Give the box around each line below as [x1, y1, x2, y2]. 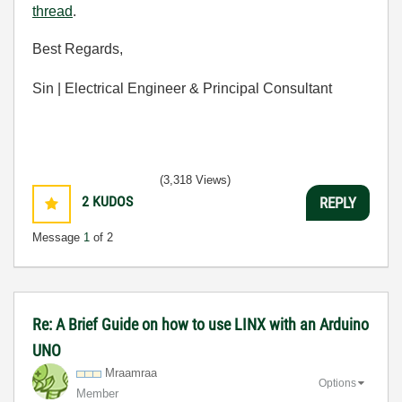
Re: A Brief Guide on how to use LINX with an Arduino [32, 315, 369, 334]
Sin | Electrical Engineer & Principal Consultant [32, 81, 336, 96]
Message [32, 231, 83, 244]
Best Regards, [32, 41, 123, 57]
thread [32, 4, 73, 19]
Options [319, 376, 356, 389]
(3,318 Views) [160, 173, 231, 187]
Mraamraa [105, 366, 157, 380]
